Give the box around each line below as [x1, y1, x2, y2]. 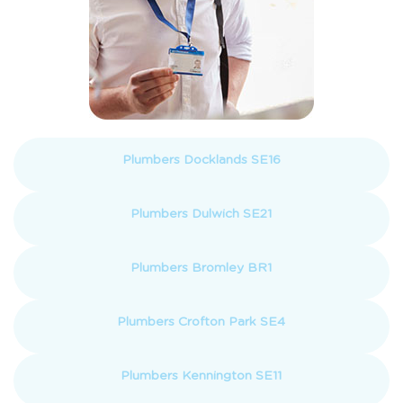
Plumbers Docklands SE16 [121, 153, 281, 166]
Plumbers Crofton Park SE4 [117, 315, 286, 328]
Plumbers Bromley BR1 [130, 261, 273, 274]
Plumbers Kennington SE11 [121, 369, 282, 382]
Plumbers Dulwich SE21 [130, 207, 273, 220]
